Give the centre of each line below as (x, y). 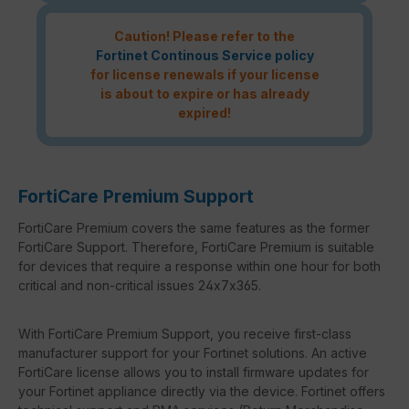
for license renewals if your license (204, 75)
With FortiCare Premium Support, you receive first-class (185, 333)
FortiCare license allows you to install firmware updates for (194, 372)
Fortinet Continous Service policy (204, 56)
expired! (204, 113)
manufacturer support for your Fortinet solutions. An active (193, 352)
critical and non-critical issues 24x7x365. (140, 285)
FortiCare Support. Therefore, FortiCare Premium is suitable (196, 246)
